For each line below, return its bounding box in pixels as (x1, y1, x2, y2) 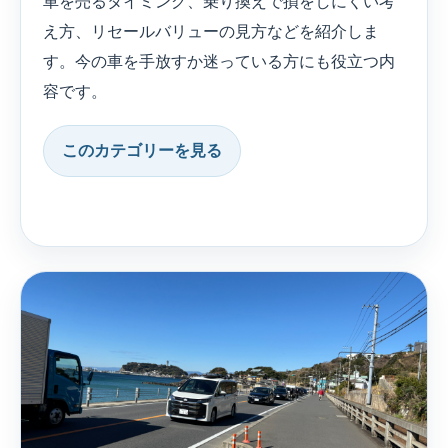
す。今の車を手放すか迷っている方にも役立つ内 (43, 53, 395, 71)
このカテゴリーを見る (62, 142, 222, 160)
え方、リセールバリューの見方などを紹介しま (43, 23, 379, 41)
